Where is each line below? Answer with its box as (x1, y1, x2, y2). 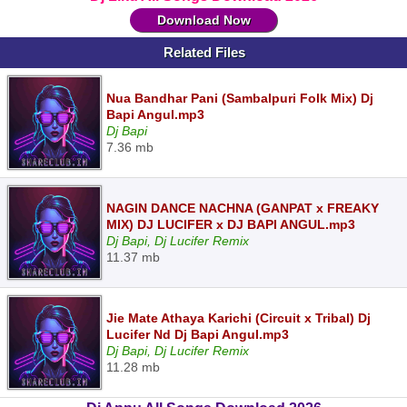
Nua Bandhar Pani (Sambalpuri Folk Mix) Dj (106, 91, 373, 105)
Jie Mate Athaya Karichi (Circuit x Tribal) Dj (106, 311, 371, 325)
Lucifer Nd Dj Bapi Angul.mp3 (106, 327, 289, 342)
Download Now (156, 13, 251, 27)
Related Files (164, 45, 245, 60)
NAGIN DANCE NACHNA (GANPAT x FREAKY (106, 201, 379, 215)
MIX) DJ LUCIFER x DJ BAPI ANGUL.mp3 (106, 217, 355, 232)
